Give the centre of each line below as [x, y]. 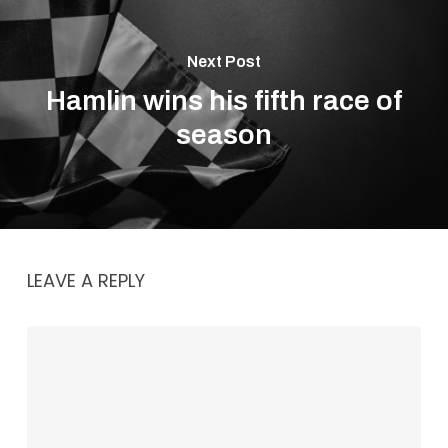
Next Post [223, 61]
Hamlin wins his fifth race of [223, 100]
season [223, 134]
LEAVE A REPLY [85, 280]
